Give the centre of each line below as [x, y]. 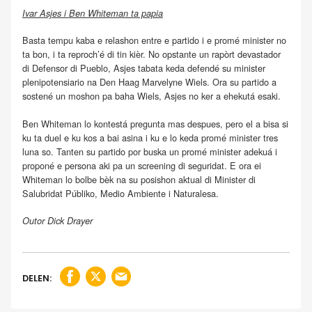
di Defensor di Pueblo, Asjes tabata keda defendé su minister [144, 68]
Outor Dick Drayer [57, 220]
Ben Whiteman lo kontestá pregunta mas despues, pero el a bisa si [155, 123]
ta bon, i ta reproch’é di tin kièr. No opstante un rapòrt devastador [151, 54]
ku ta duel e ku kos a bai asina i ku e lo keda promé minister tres [150, 137]
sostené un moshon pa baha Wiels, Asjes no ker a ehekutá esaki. [151, 96]
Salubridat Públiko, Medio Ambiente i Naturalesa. [120, 193]
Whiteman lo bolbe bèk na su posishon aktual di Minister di [139, 179]
